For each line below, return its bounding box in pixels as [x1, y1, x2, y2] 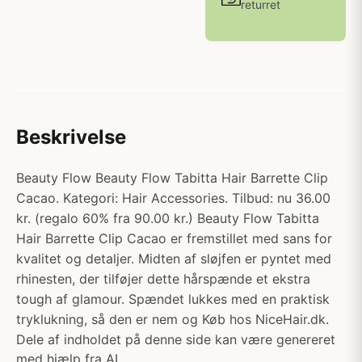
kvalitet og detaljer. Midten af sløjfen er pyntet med [16, 250, 331, 267]
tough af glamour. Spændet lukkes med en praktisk [16, 291, 330, 307]
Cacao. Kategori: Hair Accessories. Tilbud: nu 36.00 [16, 190, 330, 206]
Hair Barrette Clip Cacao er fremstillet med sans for [16, 230, 332, 246]
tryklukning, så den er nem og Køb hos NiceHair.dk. [16, 311, 329, 327]
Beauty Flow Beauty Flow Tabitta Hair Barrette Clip [16, 170, 328, 186]
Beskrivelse [16, 125, 126, 149]
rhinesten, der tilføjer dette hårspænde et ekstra [16, 271, 310, 287]
